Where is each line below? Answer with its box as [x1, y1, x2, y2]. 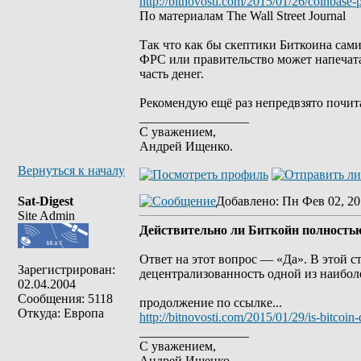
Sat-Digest [18, 194, 73, 208]
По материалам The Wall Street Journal [139, 9, 346, 23]
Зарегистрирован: [18, 263, 115, 276]
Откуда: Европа [18, 306, 104, 320]
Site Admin [18, 209, 75, 222]
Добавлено [216, 194, 276, 208]
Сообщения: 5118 [18, 292, 113, 305]
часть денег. [139, 67, 204, 81]
